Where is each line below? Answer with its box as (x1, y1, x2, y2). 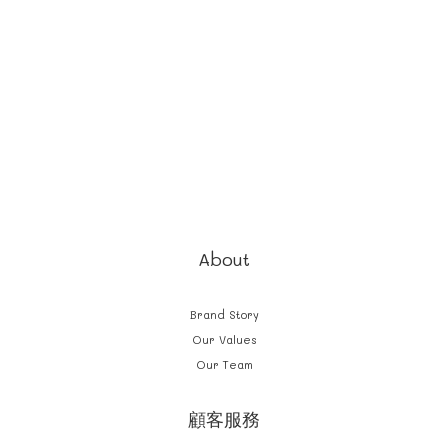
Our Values (191, 332, 257, 347)
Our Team (195, 357, 253, 372)
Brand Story (189, 307, 259, 322)
